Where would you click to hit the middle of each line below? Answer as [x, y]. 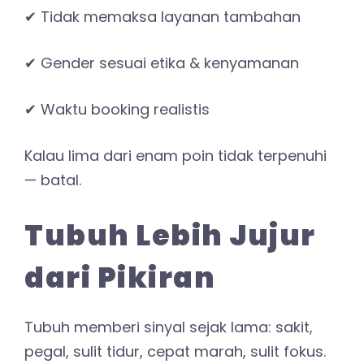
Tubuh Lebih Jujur [170, 235]
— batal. [53, 180]
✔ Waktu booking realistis [117, 109]
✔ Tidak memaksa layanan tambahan [162, 16]
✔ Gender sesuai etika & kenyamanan [162, 63]
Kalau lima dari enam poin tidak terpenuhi [175, 155]
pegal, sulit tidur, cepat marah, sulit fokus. [175, 351]
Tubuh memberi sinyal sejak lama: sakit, [169, 327]
